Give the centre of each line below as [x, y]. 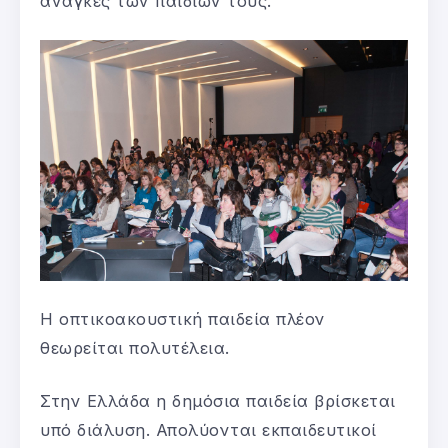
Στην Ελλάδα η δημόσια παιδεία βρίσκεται [218, 400]
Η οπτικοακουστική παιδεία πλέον [183, 318]
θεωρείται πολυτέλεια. [135, 347]
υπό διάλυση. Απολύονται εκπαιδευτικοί [208, 429]
